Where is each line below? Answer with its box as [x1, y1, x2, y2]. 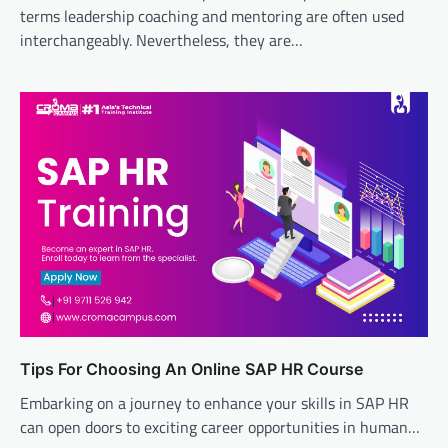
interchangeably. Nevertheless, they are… [20, 28, 303, 53]
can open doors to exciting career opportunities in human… [20, 415, 420, 440]
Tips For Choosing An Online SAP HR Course [20, 359, 364, 380]
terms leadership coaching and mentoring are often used [20, 4, 404, 29]
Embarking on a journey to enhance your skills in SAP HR [20, 391, 409, 416]
